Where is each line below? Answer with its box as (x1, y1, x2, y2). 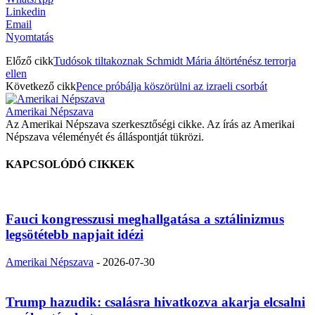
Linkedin (6, 5, 46, 18)
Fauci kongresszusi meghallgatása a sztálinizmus (6, 212, 284, 227)
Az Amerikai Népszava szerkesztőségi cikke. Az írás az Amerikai (6, 117, 295, 130)
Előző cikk (6, 54, 53, 67)
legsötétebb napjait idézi (6, 227, 143, 243)
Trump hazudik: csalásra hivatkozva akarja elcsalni (6, 294, 305, 309)
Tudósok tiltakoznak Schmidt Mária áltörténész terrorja (53, 54, 296, 67)
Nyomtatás (6, 30, 53, 43)
